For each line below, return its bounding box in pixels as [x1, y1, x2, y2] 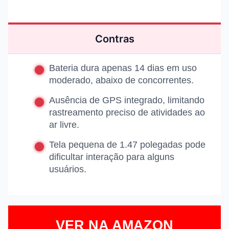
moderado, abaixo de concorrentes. [49, 75, 194, 86]
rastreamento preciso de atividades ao [49, 107, 205, 118]
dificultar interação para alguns [49, 152, 174, 163]
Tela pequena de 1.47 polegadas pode [49, 140, 205, 150]
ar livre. [49, 120, 79, 130]
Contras [95, 33, 134, 45]
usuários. [49, 164, 86, 175]
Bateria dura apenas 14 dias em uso [49, 63, 197, 74]
